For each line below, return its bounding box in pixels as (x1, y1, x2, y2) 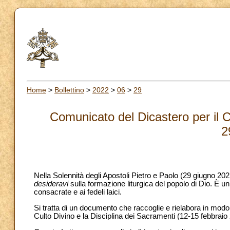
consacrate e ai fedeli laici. (34, 188, 122, 197)
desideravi (34, 180, 68, 188)
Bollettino (54, 85, 84, 94)
